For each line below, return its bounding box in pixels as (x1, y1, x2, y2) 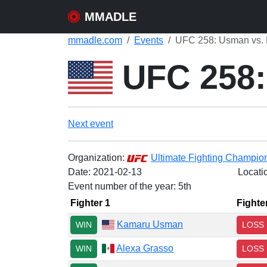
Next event (68, 119, 113, 129)
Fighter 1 (70, 198, 110, 208)
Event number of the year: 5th (68, 181, 191, 191)
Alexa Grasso (116, 243, 174, 253)
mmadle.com (68, 35, 122, 45)
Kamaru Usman (117, 219, 184, 229)
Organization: (68, 153, 127, 163)
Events (134, 35, 163, 45)
